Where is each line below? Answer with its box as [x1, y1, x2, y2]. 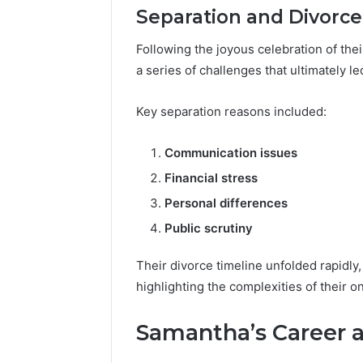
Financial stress [164, 170, 258, 186]
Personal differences [164, 195, 288, 211]
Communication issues [164, 145, 297, 161]
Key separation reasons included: [136, 104, 327, 120]
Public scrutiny [164, 220, 253, 237]
